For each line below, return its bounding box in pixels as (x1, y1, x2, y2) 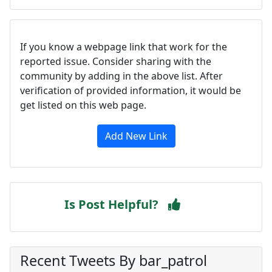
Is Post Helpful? (64, 196, 158, 212)
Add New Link (104, 129, 168, 143)
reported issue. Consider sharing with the (20, 55, 211, 68)
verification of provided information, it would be (20, 84, 241, 97)
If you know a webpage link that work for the (20, 40, 227, 53)
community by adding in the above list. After (20, 69, 223, 83)
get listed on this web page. (20, 98, 146, 112)
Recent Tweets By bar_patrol (20, 251, 207, 270)
